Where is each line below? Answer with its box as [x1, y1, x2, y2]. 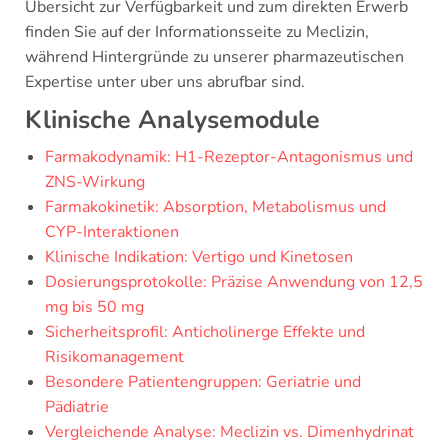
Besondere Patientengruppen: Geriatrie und [45, 371, 361, 393]
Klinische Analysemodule [25, 103, 320, 137]
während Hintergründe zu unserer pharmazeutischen [25, 46, 404, 68]
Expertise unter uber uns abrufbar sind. [25, 71, 305, 93]
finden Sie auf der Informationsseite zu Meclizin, [25, 21, 369, 43]
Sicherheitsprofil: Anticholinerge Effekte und [45, 321, 365, 343]
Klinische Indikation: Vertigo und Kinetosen [45, 246, 353, 268]
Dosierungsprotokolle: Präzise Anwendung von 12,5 [45, 271, 423, 293]
